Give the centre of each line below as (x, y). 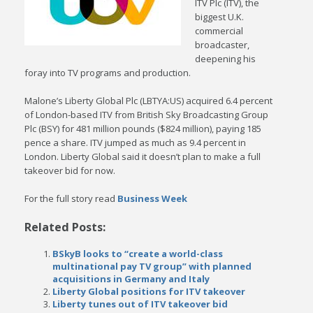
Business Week (153, 198)
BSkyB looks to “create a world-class (138, 254)
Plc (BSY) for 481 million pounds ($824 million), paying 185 (143, 129)
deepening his (226, 59)
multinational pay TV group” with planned (152, 266)
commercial (219, 31)
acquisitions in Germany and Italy (131, 279)
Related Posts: (65, 227)
